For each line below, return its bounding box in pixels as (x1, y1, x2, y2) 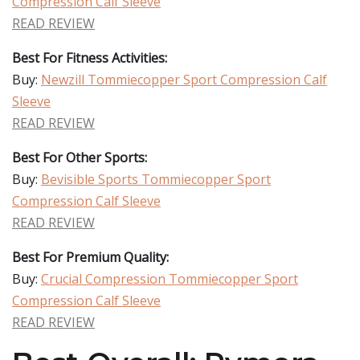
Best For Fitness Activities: (12, 49, 167, 67)
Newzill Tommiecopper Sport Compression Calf (41, 71, 327, 88)
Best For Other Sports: (12, 149, 147, 166)
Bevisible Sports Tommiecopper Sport (41, 170, 271, 188)
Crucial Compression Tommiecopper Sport (41, 270, 298, 288)
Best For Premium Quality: (12, 248, 169, 266)
